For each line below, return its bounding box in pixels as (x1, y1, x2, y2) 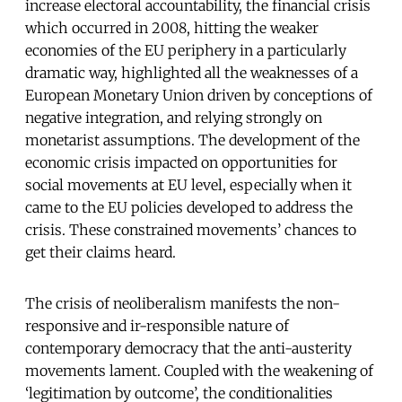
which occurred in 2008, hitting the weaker (25, 18, 319, 37)
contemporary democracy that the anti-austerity (25, 338, 352, 357)
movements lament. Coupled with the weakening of (25, 361, 373, 380)
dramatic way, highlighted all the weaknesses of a (25, 63, 358, 82)
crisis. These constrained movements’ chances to (25, 220, 356, 239)
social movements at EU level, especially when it (25, 175, 352, 194)
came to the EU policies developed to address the (25, 197, 353, 216)
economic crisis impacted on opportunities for (25, 153, 337, 171)
